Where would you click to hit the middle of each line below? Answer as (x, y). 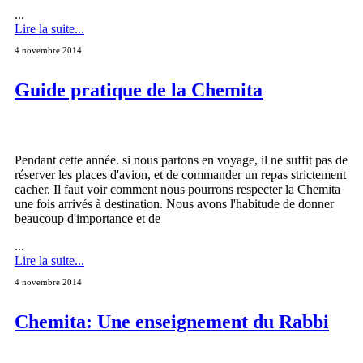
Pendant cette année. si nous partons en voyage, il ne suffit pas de (181, 160)
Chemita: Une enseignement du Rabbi (172, 322)
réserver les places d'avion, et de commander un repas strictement (180, 175)
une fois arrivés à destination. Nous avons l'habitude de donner (174, 204)
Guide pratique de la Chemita (139, 90)
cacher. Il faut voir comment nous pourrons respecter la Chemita (177, 190)
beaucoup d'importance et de (88, 219)
